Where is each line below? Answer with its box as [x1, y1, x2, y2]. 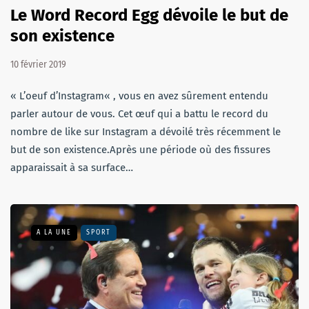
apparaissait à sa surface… [10, 161, 133, 175]
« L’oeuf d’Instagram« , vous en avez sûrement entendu [10, 90, 268, 103]
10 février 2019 [10, 59, 66, 71]
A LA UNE [37, 228, 72, 237]
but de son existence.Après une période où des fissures [10, 143, 270, 157]
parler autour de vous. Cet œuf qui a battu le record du [10, 108, 268, 121]
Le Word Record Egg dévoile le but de [10, 6, 288, 26]
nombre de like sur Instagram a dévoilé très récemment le [10, 126, 281, 139]
